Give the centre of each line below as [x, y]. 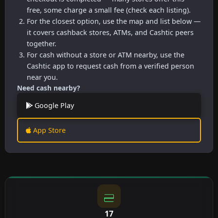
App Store [48, 130]
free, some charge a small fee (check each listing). [109, 10]
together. [42, 43]
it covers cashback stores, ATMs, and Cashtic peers [110, 32]
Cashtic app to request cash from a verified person [110, 66]
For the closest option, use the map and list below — [114, 21]
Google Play [53, 105]
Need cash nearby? [48, 88]
